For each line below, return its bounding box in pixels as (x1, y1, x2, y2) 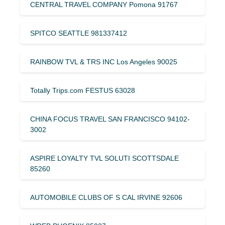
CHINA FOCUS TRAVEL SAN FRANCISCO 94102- (30, 115, 190, 123)
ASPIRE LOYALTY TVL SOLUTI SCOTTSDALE (30, 154, 179, 162)
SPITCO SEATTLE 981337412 (30, 29, 127, 37)
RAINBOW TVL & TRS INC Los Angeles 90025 (30, 57, 177, 66)
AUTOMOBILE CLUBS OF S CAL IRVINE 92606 (30, 193, 182, 201)
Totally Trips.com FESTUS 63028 (30, 86, 135, 94)
